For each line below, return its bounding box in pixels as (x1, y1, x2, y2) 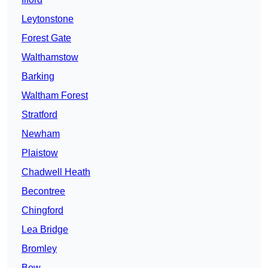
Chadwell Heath (22, 167, 90, 178)
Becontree (22, 186, 65, 197)
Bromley (22, 243, 57, 254)
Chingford (22, 205, 63, 216)
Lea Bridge (22, 224, 68, 235)
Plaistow (22, 148, 58, 159)
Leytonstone (22, 14, 74, 25)
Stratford (22, 109, 57, 120)
